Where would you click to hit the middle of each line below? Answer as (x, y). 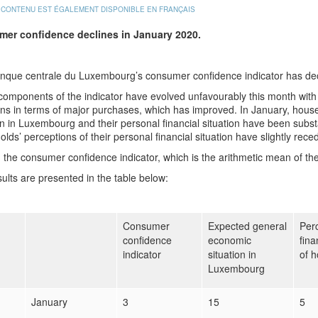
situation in (232, 254)
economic (230, 240)
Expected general (247, 226)
